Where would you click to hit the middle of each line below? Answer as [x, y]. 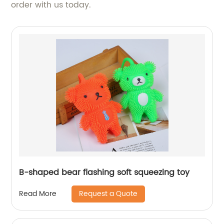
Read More [38, 194]
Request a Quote [108, 193]
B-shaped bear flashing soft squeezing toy [104, 172]
